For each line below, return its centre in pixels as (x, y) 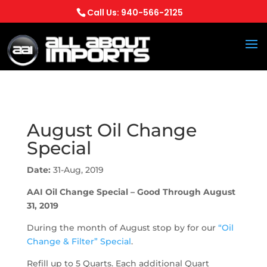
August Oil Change (111, 130)
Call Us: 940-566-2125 (135, 12)
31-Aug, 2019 (77, 170)
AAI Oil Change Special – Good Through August (131, 192)
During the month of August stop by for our (122, 228)
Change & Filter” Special (79, 241)
